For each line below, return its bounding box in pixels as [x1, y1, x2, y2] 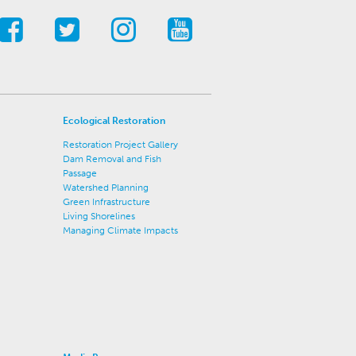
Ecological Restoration [62, 114, 165, 126]
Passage [62, 167, 97, 179]
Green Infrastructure [62, 195, 150, 207]
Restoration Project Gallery [62, 138, 178, 150]
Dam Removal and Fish [62, 153, 161, 164]
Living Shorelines [62, 210, 135, 222]
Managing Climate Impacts [62, 224, 178, 236]
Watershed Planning [62, 181, 149, 193]
